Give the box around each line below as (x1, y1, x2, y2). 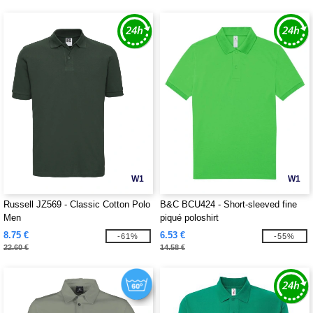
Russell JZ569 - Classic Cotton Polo (3, 199, 150, 210)
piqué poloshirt (160, 212, 219, 223)
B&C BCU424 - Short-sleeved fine (160, 199, 297, 210)
